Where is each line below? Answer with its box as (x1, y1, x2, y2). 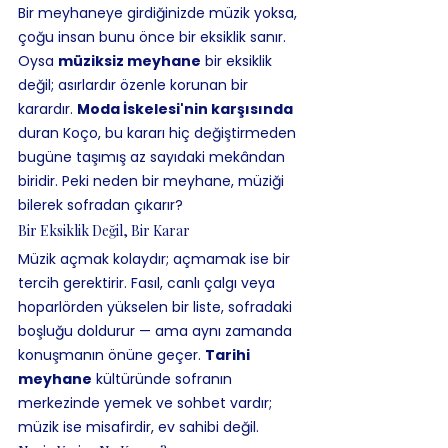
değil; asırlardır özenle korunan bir (18, 75, 252, 95)
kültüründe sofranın (92, 369, 236, 389)
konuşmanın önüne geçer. (18, 345, 205, 365)
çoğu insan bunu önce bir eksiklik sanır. (18, 27, 290, 47)
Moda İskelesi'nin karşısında (77, 99, 293, 119)
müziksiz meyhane (58, 51, 201, 71)
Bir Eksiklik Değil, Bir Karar (18, 221, 190, 240)
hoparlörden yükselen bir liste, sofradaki (18, 297, 296, 317)
